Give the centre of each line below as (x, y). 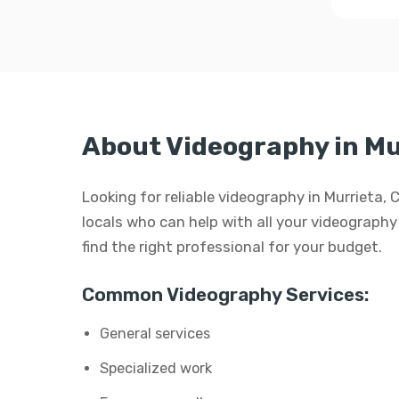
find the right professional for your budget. (232, 247)
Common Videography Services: (225, 295)
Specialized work (156, 368)
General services (155, 334)
